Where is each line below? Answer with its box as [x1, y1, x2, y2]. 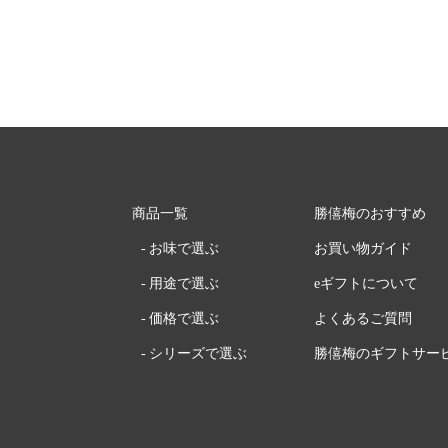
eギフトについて [314, 275, 419, 291]
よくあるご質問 [314, 310, 413, 326]
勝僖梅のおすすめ [314, 205, 427, 221]
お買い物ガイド [314, 240, 413, 256]
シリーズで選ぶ [149, 345, 248, 361]
